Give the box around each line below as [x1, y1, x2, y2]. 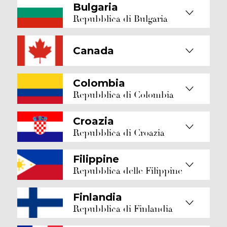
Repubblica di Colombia [73, 89, 174, 101]
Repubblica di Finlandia [73, 203, 173, 215]
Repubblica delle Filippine [73, 165, 182, 177]
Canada [73, 45, 114, 57]
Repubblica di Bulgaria [73, 13, 168, 25]
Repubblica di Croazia [73, 127, 165, 139]
